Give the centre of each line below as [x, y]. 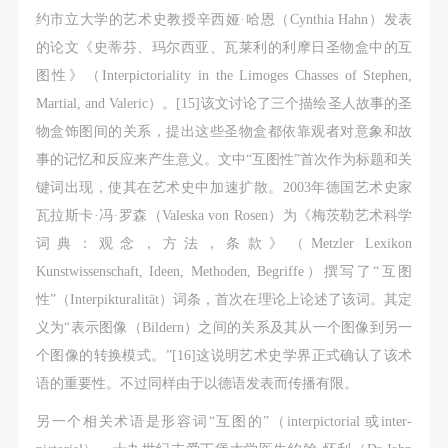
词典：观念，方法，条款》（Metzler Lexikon [224, 243]
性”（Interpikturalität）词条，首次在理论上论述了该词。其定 [224, 299]
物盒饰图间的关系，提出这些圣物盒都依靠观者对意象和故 [224, 131]
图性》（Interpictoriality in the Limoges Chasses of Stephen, [224, 75]
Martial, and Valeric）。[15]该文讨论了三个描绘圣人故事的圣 [224, 103]
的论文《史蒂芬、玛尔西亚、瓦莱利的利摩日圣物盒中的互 [224, 47]
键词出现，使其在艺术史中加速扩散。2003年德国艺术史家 [224, 187]
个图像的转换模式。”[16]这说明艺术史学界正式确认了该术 [224, 355]
